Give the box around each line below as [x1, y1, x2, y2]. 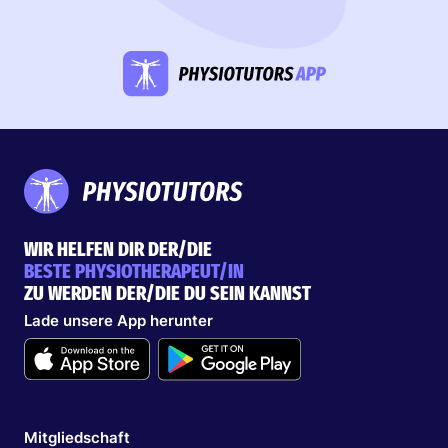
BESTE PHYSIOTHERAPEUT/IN [24, 258, 244, 283]
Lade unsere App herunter [24, 310, 213, 330]
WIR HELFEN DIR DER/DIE [24, 236, 212, 261]
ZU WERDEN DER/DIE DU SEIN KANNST [24, 280, 311, 305]
